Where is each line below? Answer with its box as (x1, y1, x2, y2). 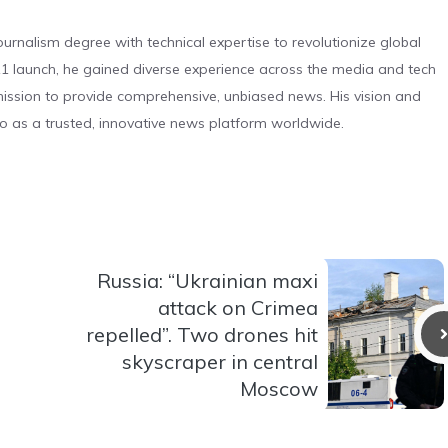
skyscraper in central (122, 348, 318, 374)
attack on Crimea (158, 294, 318, 320)
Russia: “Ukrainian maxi (97, 267, 318, 293)
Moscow (240, 375, 318, 401)
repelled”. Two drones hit (86, 321, 318, 347)
